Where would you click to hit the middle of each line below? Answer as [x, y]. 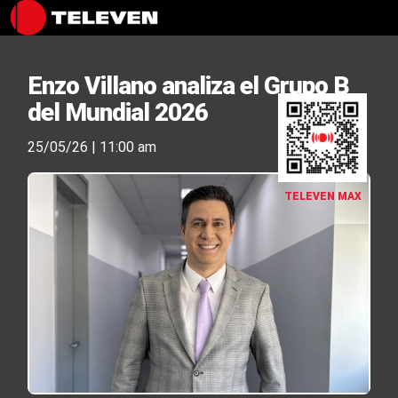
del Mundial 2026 [118, 112]
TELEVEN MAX [322, 196]
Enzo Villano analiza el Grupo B [189, 86]
